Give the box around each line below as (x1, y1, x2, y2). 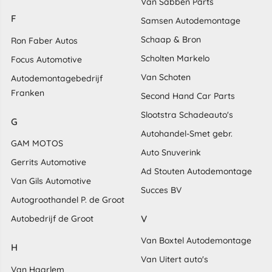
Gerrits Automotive (10, 157, 86, 168)
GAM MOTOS (10, 138, 63, 149)
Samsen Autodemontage (141, 15, 240, 26)
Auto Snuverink (141, 146, 201, 158)
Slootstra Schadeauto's (141, 109, 233, 120)
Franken (10, 87, 44, 98)
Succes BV (141, 184, 182, 195)
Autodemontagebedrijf (10, 72, 103, 84)
